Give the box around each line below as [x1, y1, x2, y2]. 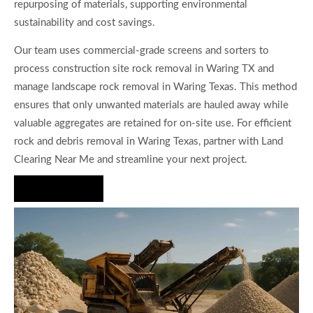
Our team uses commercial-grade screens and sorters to [14, 45, 269, 57]
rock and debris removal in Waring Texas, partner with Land [14, 136, 283, 147]
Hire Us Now [31, 183, 87, 194]
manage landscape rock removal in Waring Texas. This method [14, 82, 297, 93]
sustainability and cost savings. [14, 17, 155, 29]
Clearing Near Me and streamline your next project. [14, 154, 247, 166]
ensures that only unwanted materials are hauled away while [14, 100, 289, 111]
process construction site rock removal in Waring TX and [14, 64, 274, 75]
